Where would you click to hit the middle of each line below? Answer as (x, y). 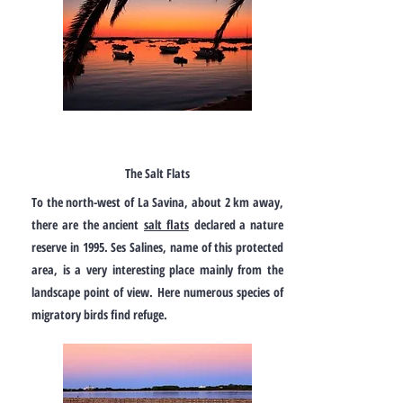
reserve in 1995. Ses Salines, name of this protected (157, 247)
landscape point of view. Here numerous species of (157, 292)
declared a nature (236, 224)
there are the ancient (88, 224)
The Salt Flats (157, 173)
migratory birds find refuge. (99, 314)
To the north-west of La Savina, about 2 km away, (157, 202)
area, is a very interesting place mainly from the (157, 269)
